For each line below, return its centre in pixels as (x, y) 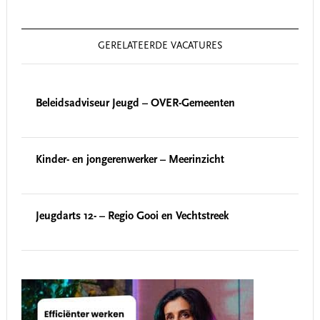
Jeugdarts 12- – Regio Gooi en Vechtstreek (132, 216)
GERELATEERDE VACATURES (160, 46)
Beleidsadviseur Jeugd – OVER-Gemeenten (135, 104)
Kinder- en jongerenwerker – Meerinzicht (130, 160)
